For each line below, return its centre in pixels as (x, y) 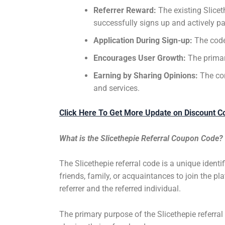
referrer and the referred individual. (120, 189)
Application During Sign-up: (143, 41)
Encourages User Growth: (140, 58)
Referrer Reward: (125, 11)
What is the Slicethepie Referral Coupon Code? (141, 138)
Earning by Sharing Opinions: (146, 76)
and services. (117, 88)
